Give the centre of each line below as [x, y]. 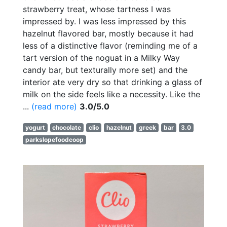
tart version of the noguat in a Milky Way [101, 58]
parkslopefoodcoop [54, 139]
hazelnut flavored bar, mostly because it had [108, 33]
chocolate [67, 127]
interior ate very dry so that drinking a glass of [112, 82]
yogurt [35, 127]
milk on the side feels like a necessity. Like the [111, 94]
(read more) [54, 106]
